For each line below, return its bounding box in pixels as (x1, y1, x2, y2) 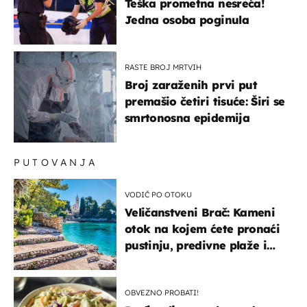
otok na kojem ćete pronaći (125, 221, 280, 236)
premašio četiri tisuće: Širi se (125, 94, 285, 108)
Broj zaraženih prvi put (125, 77, 257, 92)
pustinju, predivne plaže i (125, 238, 267, 252)
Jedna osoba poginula (125, 12, 249, 27)
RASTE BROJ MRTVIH (125, 62, 201, 72)
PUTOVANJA (14, 156, 97, 169)
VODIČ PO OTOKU (125, 189, 192, 199)
